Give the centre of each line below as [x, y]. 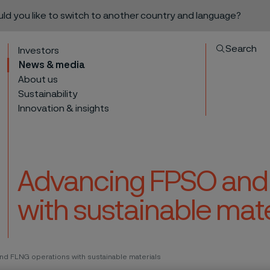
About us [38, 80]
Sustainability [48, 94]
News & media [52, 65]
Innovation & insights [64, 108]
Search [241, 49]
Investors [39, 51]
